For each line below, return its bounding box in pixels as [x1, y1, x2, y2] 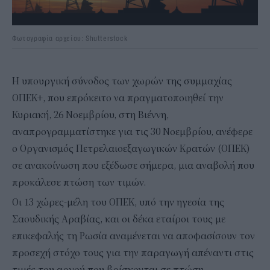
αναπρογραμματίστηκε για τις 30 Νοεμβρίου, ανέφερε [12, 125, 253, 138]
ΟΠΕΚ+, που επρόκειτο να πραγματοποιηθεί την [12, 92, 224, 104]
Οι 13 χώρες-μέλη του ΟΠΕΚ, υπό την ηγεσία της [12, 196, 224, 209]
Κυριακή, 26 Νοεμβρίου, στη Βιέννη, [12, 108, 169, 121]
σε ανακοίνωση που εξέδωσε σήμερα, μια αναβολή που [12, 159, 254, 172]
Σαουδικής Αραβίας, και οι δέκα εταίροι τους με [12, 213, 225, 225]
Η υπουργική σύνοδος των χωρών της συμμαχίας [12, 75, 232, 87]
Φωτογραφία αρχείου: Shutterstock [12, 33, 128, 43]
